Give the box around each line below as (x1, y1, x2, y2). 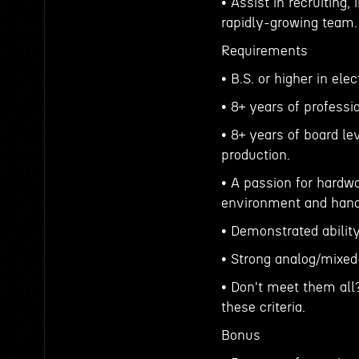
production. (221, 148, 290, 162)
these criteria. (221, 301, 305, 314)
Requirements (221, 44, 308, 58)
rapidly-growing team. (221, 16, 357, 30)
